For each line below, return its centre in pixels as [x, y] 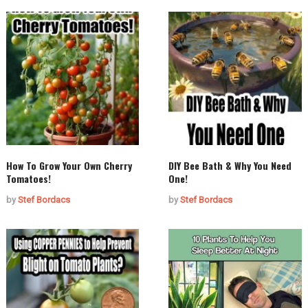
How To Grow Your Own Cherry [69, 165]
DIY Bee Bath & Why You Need [230, 165]
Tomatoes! [28, 178]
